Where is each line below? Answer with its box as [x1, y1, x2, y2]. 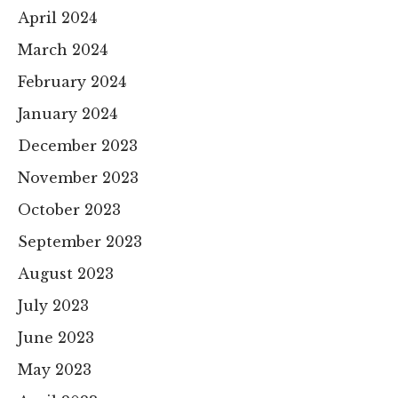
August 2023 [18, 264, 114, 283]
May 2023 [18, 360, 92, 378]
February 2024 [18, 72, 126, 91]
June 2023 [18, 328, 94, 346]
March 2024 [18, 40, 107, 59]
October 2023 [18, 200, 121, 219]
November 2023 [18, 168, 139, 187]
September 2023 [18, 232, 142, 251]
